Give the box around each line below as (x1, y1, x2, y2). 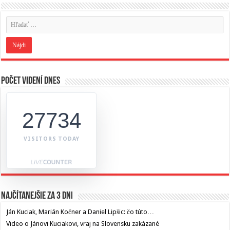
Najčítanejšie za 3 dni (1, 191, 73, 202)
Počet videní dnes (1, 76, 61, 87)
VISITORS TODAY (24, 136, 80, 143)
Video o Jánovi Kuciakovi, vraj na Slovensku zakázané (6, 220, 160, 228)
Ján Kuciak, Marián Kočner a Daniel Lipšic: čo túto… (6, 208, 155, 216)
